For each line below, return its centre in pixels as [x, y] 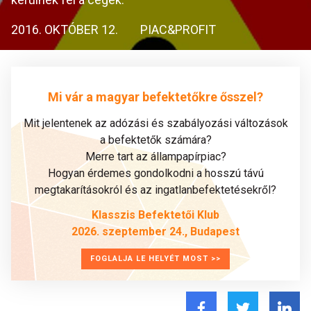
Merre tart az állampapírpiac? [155, 157]
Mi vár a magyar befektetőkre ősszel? [155, 96]
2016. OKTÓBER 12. [65, 30]
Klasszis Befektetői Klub [155, 215]
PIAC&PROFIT [178, 30]
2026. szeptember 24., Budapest [155, 232]
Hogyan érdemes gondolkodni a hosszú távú [155, 173]
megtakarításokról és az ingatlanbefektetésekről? [155, 190]
